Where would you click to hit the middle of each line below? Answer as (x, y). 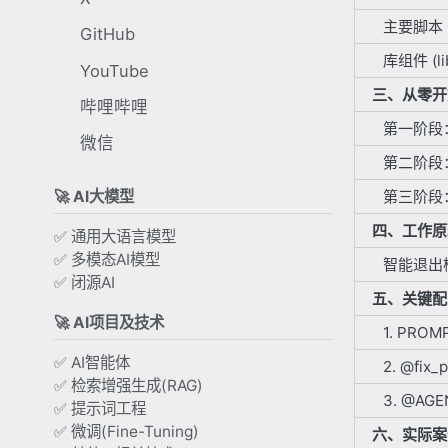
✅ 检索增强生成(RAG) (128, 386)
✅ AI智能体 (92, 363)
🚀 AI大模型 (94, 196)
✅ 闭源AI (84, 283)
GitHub (107, 34)
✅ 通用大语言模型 (115, 237)
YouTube (114, 70)
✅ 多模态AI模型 (107, 260)
